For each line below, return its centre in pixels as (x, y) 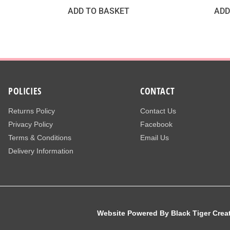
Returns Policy (32, 111)
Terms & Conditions (40, 138)
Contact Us (158, 111)
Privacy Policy (31, 124)
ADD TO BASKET (99, 11)
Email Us (154, 138)
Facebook (156, 124)
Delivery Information (41, 151)
